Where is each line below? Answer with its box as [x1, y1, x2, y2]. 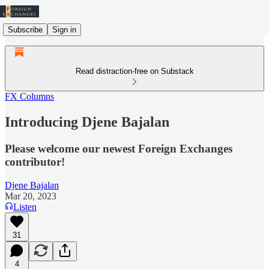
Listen [13, 201, 37, 212]
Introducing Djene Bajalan [5, 113, 169, 130]
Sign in [52, 25, 76, 34]
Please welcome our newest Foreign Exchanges [5, 142, 232, 155]
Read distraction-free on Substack [75, 67, 194, 76]
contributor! [5, 155, 65, 168]
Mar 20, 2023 [5, 190, 56, 201]
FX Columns [5, 91, 54, 101]
